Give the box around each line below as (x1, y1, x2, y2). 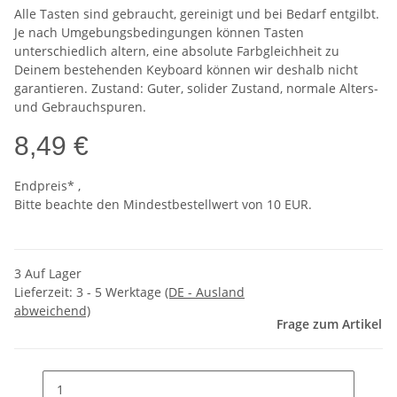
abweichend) (14, 302, 90, 320)
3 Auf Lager (14, 265, 82, 283)
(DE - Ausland (165, 284, 245, 301)
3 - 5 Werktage (76, 284, 165, 301)
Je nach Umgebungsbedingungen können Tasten (14, 24, 304, 42)
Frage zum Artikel (276, 315, 382, 333)
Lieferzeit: (14, 284, 76, 301)
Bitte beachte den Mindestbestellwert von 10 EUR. (14, 196, 312, 214)
